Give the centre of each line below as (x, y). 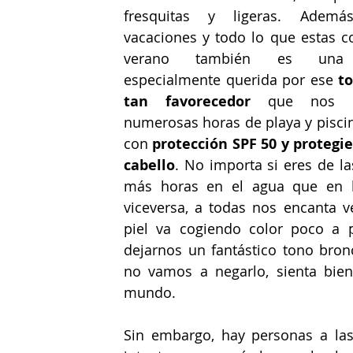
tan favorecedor (187, 101)
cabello (149, 165)
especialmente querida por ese (231, 80)
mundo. (150, 292)
